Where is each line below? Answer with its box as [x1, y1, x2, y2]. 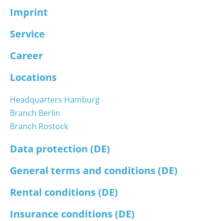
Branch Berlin [10, 108, 60, 119]
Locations [10, 71, 57, 84]
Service [10, 27, 45, 41]
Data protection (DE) [10, 142, 110, 156]
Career [10, 49, 43, 63]
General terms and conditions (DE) [10, 164, 178, 178]
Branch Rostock [10, 121, 68, 132]
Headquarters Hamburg [10, 94, 100, 106]
